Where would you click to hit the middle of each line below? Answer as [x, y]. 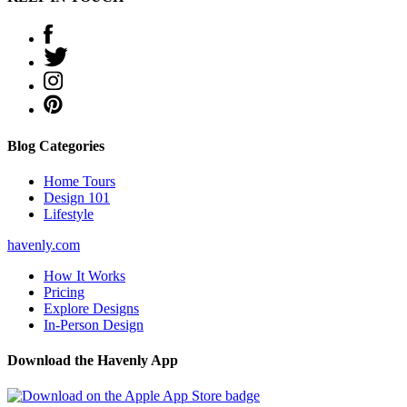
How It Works [84, 275]
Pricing [64, 292]
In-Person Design [94, 324]
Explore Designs [91, 308]
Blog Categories [56, 145]
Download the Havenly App [93, 361]
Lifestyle [69, 213]
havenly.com [44, 244]
